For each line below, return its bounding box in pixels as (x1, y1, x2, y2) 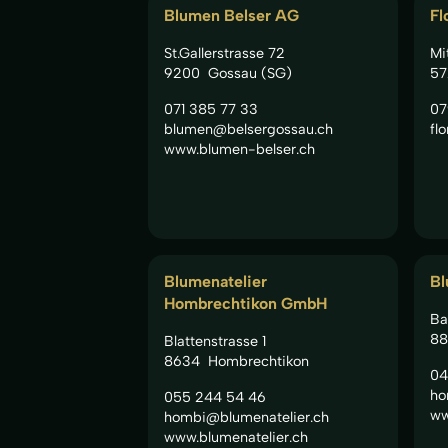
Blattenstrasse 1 (164, 331, 266, 350)
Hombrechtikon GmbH (164, 293, 327, 313)
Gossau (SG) (207, 63, 292, 82)
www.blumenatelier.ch (164, 427, 308, 446)
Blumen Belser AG (164, 5, 299, 25)
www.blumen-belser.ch (164, 139, 315, 158)
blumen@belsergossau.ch (164, 119, 333, 138)
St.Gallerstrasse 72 (164, 43, 285, 62)
